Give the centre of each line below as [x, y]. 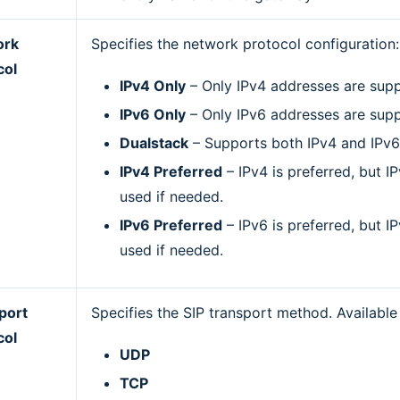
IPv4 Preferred [171, 171]
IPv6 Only [153, 114]
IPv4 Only [153, 85]
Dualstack [154, 142]
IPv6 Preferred [171, 225]
